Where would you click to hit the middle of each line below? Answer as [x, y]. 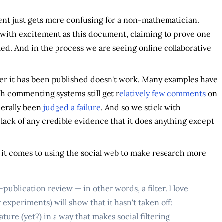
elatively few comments [162, 93]
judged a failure [72, 107]
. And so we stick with [140, 107]
